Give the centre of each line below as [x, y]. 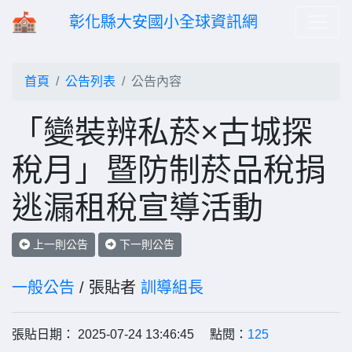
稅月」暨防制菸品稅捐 [169, 170]
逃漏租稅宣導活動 [137, 207]
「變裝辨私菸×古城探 [162, 132]
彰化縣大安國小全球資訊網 [163, 22]
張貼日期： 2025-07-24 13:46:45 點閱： [130, 334]
